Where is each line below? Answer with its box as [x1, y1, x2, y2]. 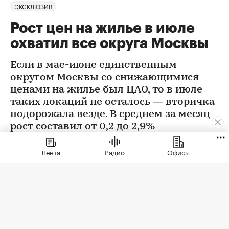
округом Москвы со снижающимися [10, 73, 199, 83]
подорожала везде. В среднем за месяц [10, 109, 210, 120]
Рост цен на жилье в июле [10, 21, 195, 36]
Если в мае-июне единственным [10, 60, 177, 71]
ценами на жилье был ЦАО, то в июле [10, 85, 202, 96]
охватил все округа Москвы [10, 36, 209, 51]
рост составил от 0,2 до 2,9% [10, 122, 155, 132]
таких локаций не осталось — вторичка [10, 97, 215, 108]
